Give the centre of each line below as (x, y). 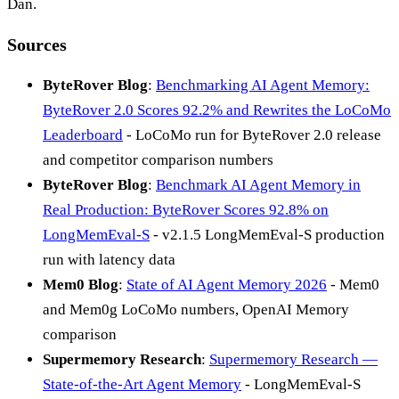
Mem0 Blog (81, 284)
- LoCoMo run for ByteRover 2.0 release (252, 134)
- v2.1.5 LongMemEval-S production (267, 234)
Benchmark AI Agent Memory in (258, 184)
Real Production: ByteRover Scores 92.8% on (186, 209)
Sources (37, 44)
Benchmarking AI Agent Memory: (263, 85)
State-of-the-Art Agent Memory (142, 384)
